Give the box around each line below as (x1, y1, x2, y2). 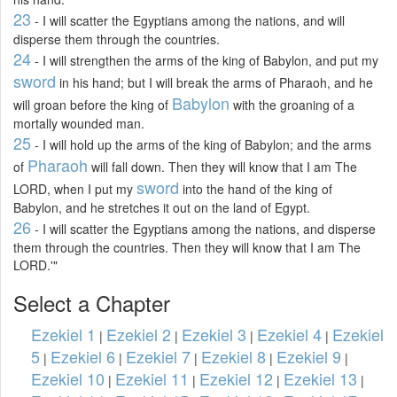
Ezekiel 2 (106, 322, 171, 346)
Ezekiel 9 (276, 344, 341, 368)
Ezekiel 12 (199, 366, 273, 390)
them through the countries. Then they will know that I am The (13, 237, 361, 256)
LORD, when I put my (13, 179, 136, 198)
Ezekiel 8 (201, 344, 266, 368)
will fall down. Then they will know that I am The (88, 157, 357, 175)
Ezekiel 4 (257, 322, 322, 346)
